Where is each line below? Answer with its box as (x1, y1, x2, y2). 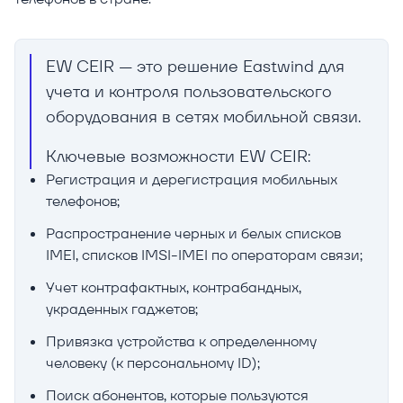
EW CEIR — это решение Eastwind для (46, 56, 345, 77)
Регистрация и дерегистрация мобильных (46, 170, 337, 190)
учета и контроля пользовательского (46, 81, 332, 103)
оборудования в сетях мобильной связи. (46, 106, 370, 128)
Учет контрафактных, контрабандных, (46, 278, 301, 298)
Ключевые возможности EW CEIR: (46, 146, 310, 167)
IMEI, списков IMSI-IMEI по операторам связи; (46, 246, 363, 265)
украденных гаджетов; (46, 300, 198, 319)
